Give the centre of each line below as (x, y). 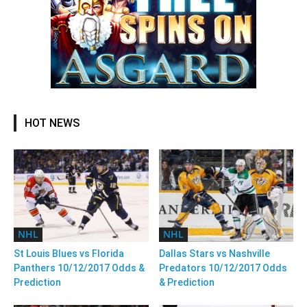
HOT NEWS (52, 123)
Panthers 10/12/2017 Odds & (79, 268)
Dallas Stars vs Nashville (214, 254)
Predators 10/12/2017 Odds (223, 268)
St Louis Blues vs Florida (69, 254)
